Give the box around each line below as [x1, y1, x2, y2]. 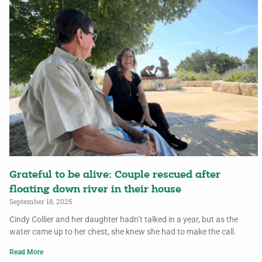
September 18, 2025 [9, 196, 73, 206]
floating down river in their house [9, 184, 182, 195]
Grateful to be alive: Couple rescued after [9, 169, 221, 181]
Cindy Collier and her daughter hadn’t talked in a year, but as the [9, 214, 239, 224]
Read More [9, 247, 44, 256]
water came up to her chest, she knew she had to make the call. [9, 226, 237, 236]
